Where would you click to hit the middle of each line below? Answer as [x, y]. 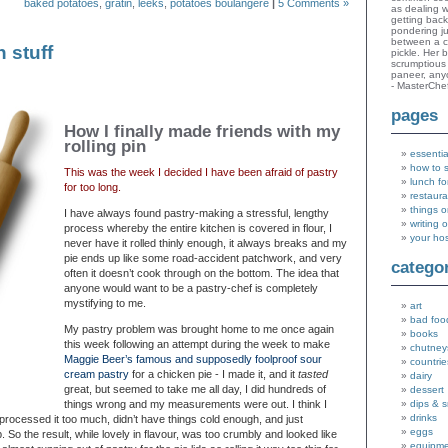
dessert [427, 390]
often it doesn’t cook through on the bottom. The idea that [201, 273]
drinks [423, 418]
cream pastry [96, 374]
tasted [313, 374]
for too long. [92, 187]
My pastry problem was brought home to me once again [199, 329]
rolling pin [105, 146]
